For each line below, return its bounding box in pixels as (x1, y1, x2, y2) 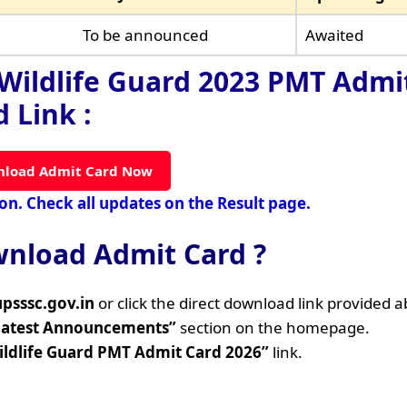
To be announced (82, 24, 208, 45)
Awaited (304, 24, 363, 45)
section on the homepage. (176, 317, 370, 338)
